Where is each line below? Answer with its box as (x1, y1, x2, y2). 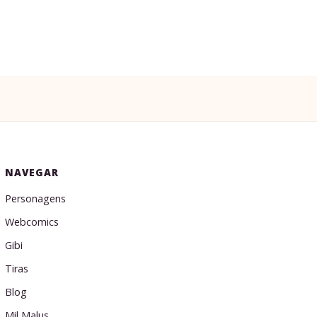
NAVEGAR (4, 166, 59, 179)
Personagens (4, 192, 66, 205)
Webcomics (4, 215, 59, 229)
